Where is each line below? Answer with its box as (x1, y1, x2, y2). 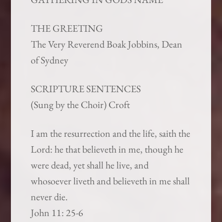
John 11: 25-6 (31, 206, 84, 220)
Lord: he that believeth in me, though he (31, 143, 184, 156)
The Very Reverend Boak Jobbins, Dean (31, 38, 183, 51)
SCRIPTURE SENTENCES (31, 82, 141, 96)
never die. (31, 190, 68, 204)
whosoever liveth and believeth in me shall (31, 174, 190, 188)
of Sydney (31, 54, 69, 67)
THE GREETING (31, 22, 104, 35)
